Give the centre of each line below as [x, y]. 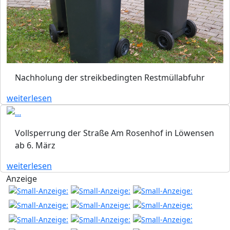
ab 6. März [35, 145]
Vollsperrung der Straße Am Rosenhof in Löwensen [114, 133]
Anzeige [22, 178]
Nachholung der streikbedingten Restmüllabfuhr [110, 78]
